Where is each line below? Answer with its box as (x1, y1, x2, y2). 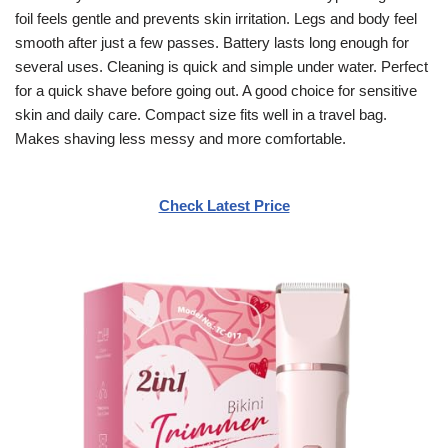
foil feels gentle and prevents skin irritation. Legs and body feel (15, 9, 417, 27)
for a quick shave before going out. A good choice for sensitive (15, 81, 417, 99)
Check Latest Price (158, 196, 290, 214)
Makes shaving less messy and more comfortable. (15, 129, 346, 147)
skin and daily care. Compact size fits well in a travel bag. (15, 105, 387, 123)
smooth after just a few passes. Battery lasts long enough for (15, 33, 409, 51)
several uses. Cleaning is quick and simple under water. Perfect (15, 57, 428, 75)
